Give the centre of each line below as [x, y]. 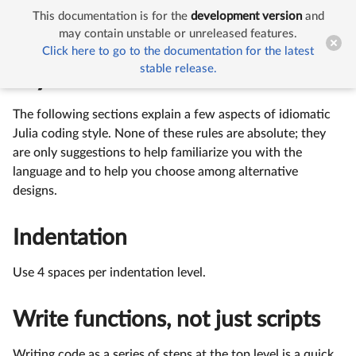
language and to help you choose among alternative [155, 172]
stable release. [178, 69]
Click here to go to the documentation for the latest [178, 51]
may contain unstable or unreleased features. [178, 34]
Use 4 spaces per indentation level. [109, 272]
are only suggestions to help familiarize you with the [157, 153]
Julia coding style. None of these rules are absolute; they [169, 133]
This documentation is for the [111, 16]
